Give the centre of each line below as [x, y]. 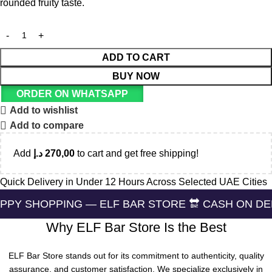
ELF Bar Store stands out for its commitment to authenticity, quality [136, 256]
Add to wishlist [44, 110]
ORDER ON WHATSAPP [72, 94]
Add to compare [47, 126]
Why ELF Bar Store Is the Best [136, 228]
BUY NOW [136, 76]
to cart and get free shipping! [137, 154]
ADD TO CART [136, 58]
